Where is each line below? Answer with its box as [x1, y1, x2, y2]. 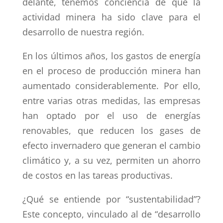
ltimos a [56, 50, 91, 62]
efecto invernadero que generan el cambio [22, 139, 201, 151]
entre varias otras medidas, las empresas [22, 95, 201, 107]
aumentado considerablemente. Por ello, [22, 80, 201, 92]
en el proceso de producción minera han [22, 65, 201, 77]
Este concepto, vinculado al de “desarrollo [22, 208, 201, 220]
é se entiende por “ [38, 193, 129, 205]
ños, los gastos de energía [90, 50, 201, 62]
